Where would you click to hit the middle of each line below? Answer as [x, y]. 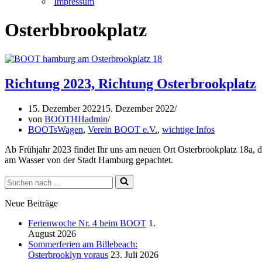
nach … [19, 189]
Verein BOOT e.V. [123, 129]
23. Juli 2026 [135, 254]
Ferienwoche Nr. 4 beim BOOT [87, 223]
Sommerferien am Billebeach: [83, 244]
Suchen [18, 179]
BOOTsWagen [56, 129]
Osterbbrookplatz [76, 30]
